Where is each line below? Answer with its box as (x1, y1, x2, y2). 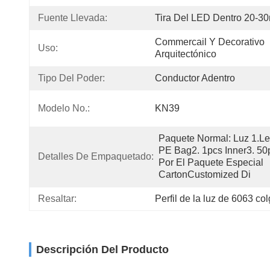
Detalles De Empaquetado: (38, 151, 154, 162)
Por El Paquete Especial (159, 157, 263, 168)
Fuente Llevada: (38, 13, 107, 23)
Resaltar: (38, 193, 77, 204)
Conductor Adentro (155, 73, 235, 83)
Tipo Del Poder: (38, 73, 105, 83)
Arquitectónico (155, 49, 216, 59)
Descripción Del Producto (36, 243, 169, 256)
